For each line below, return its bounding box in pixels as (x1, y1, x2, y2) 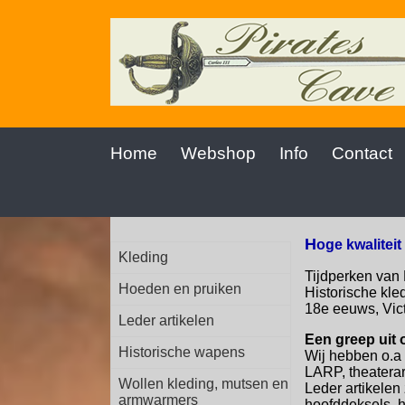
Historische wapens (118, 344, 245, 360)
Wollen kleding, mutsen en (118, 376, 288, 391)
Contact (332, 144, 392, 163)
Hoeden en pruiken (118, 281, 241, 297)
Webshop (181, 144, 256, 163)
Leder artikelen (118, 313, 214, 328)
